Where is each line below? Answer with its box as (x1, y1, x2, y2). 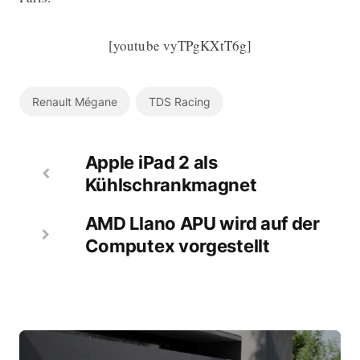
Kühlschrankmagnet (84, 174, 257, 195)
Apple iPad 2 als (84, 151, 218, 173)
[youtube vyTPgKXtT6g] (108, 35, 252, 55)
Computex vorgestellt (84, 235, 270, 256)
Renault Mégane (31, 94, 117, 108)
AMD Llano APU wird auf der (84, 212, 320, 234)
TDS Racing (148, 94, 211, 108)
